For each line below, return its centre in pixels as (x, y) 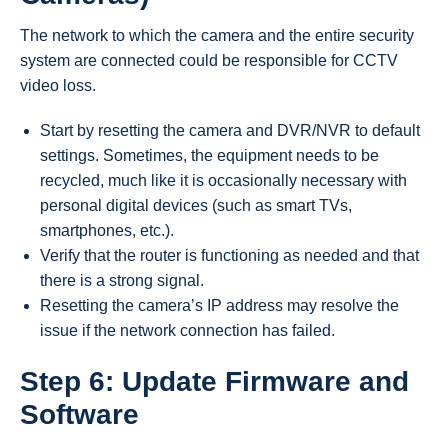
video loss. (58, 86)
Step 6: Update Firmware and (214, 381)
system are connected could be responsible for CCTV (209, 61)
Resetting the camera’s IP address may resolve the (219, 305)
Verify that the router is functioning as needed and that (229, 255)
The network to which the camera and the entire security (217, 36)
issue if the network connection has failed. (187, 330)
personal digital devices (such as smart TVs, (196, 205)
